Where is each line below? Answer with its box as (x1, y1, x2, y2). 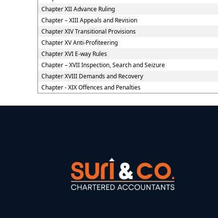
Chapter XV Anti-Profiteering (41, 38, 118, 47)
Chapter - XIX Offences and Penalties (41, 83, 141, 91)
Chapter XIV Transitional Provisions (41, 27, 136, 36)
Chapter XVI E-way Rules (41, 50, 107, 58)
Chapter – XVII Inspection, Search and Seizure (41, 61, 165, 69)
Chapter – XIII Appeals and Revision (41, 16, 137, 24)
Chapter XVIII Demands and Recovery (41, 72, 143, 80)
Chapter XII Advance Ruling (41, 5, 115, 13)
